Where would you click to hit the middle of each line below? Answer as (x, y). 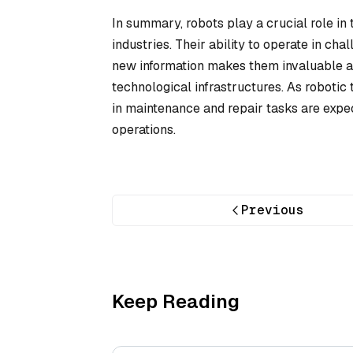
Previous (273, 210)
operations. (144, 129)
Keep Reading (176, 301)
